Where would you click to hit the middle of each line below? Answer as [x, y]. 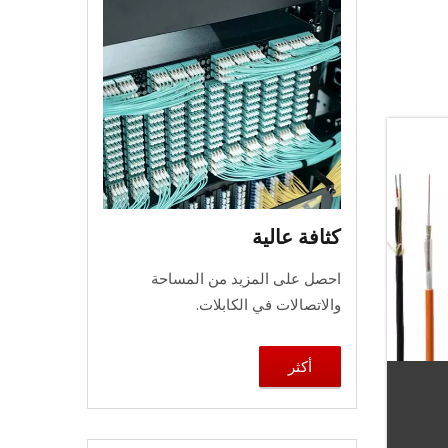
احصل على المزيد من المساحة [246, 277]
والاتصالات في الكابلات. [268, 303]
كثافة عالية [296, 236]
